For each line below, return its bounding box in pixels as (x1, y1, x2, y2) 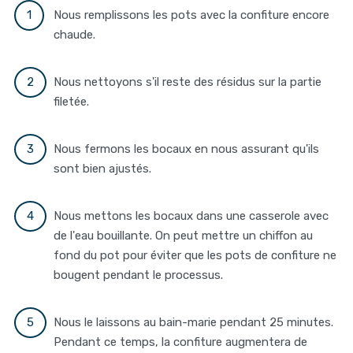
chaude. (54, 28, 96, 43)
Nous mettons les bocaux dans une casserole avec (54, 209, 329, 224)
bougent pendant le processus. (54, 268, 224, 283)
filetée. (54, 95, 90, 110)
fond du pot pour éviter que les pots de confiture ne (54, 248, 337, 263)
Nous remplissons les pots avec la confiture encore (54, 8, 330, 23)
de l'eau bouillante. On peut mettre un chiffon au (54, 229, 314, 243)
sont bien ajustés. (54, 162, 152, 176)
